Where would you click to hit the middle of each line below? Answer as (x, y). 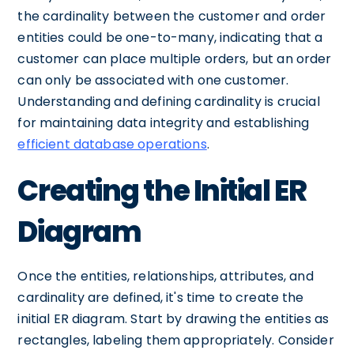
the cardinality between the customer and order (172, 16)
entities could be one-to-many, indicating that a (170, 38)
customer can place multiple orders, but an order (175, 59)
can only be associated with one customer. (153, 80)
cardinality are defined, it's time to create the (161, 298)
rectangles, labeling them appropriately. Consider (176, 340)
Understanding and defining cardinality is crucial (169, 102)
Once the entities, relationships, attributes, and (166, 276)
